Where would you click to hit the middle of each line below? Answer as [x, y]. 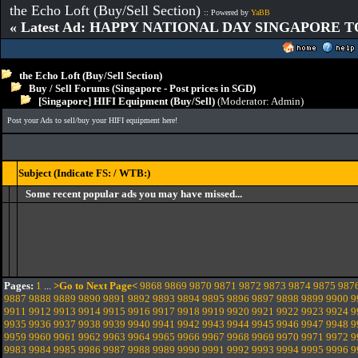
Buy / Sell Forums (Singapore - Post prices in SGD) [142, 88]
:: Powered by [227, 12]
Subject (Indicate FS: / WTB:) [84, 173]
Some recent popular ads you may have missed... [134, 194]
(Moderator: [243, 101]
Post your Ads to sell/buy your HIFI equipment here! [92, 120]
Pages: [19, 286]
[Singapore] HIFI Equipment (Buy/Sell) [123, 101]
